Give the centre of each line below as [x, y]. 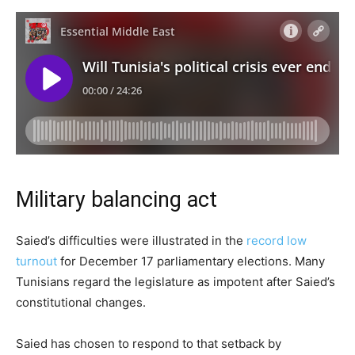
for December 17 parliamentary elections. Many [191, 261]
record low [277, 240]
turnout [36, 261]
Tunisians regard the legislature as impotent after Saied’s [176, 282]
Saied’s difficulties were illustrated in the [131, 240]
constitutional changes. [81, 302]
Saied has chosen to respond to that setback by [149, 344]
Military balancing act [116, 200]
